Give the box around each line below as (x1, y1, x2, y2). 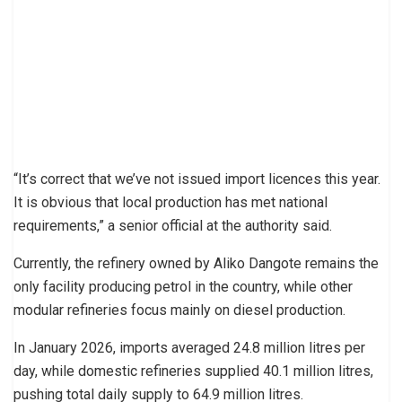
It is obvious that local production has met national (13, 193, 328, 211)
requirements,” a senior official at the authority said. (13, 216, 332, 234)
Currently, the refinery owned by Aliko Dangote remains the (13, 254, 379, 272)
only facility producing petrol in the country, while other (13, 277, 353, 295)
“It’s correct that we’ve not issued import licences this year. (13, 170, 380, 188)
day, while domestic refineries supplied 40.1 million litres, (13, 362, 373, 380)
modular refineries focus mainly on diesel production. (13, 301, 345, 319)
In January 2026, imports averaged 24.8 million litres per (13, 338, 365, 356)
